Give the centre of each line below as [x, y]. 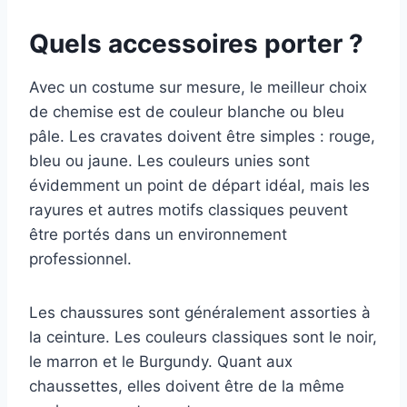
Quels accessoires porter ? [196, 44]
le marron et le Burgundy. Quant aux [161, 362]
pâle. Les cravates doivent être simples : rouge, [202, 137]
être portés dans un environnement [158, 235]
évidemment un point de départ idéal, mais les [199, 186]
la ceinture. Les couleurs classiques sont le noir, [203, 338]
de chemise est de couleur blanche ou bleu [187, 112]
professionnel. [80, 259]
